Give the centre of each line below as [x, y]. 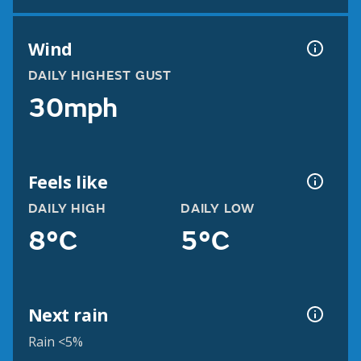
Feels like [68, 181]
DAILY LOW [218, 209]
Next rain [68, 314]
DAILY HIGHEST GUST [100, 76]
